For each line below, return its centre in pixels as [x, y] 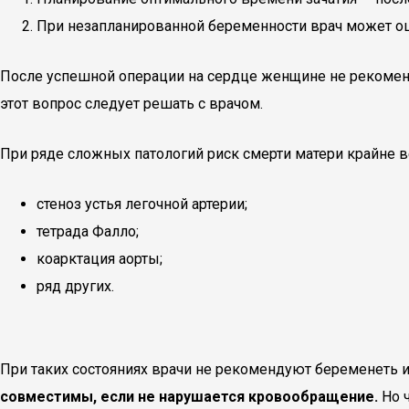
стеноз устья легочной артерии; [142, 204]
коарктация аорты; [100, 259]
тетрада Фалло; [88, 231]
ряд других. [75, 286]
